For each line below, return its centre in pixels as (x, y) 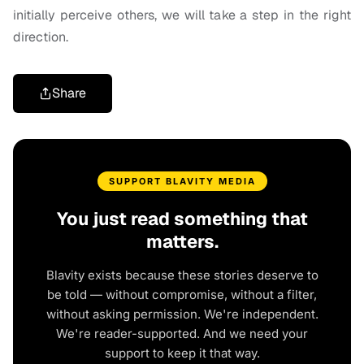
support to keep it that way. (182, 353)
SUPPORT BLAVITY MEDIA (182, 182)
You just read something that (182, 219)
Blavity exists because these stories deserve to (182, 275)
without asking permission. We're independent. (182, 314)
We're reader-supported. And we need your (182, 334)
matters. (182, 242)
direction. (41, 37)
